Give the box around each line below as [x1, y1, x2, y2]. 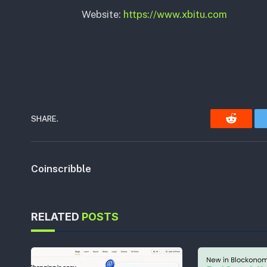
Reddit [230, 122, 259, 133]
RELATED [31, 210, 82, 223]
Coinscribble [31, 163, 91, 175]
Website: [81, 8, 123, 21]
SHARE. [31, 114, 58, 123]
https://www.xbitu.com [123, 8, 227, 21]
